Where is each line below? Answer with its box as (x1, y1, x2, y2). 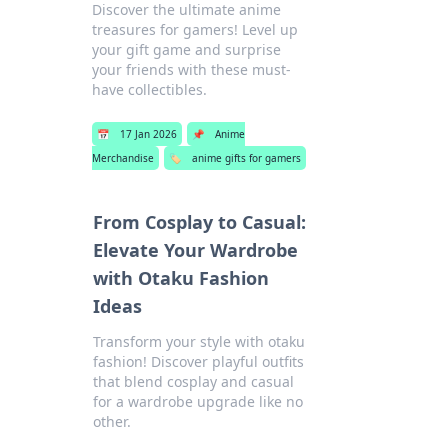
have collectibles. (92, 80, 208, 99)
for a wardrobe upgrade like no (93, 392, 303, 411)
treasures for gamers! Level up (92, 20, 299, 39)
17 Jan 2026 (120, 127, 178, 141)
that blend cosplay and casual (93, 372, 294, 391)
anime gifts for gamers (192, 151, 302, 165)
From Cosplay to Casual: (93, 210, 306, 234)
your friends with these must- (92, 60, 292, 79)
